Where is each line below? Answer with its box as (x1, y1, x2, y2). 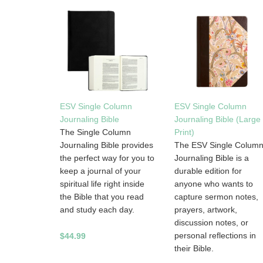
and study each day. (60, 205, 134, 215)
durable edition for (174, 166, 242, 176)
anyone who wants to (174, 179, 253, 189)
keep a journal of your (60, 166, 141, 176)
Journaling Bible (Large (174, 114, 261, 124)
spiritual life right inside (60, 179, 144, 189)
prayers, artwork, (174, 205, 237, 215)
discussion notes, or (174, 218, 248, 228)
